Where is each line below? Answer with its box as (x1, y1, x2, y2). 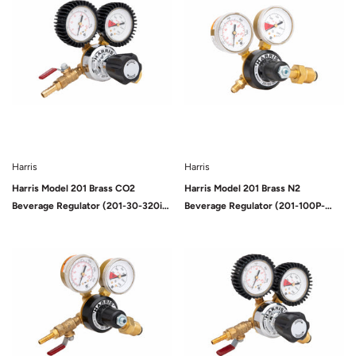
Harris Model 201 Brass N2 (184, 183, 300, 194)
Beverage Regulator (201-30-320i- (12, 200, 166, 211)
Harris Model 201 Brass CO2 (12, 183, 135, 194)
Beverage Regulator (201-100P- (184, 200, 325, 211)
